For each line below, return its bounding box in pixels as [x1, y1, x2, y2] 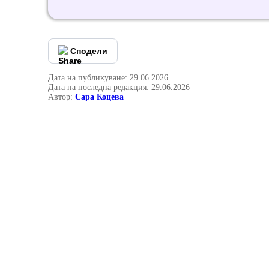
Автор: [48, 92, 75, 101]
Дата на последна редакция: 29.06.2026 [48, 83, 190, 92]
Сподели [70, 46, 107, 56]
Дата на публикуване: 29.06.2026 [48, 73, 168, 82]
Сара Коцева [75, 92, 124, 101]
